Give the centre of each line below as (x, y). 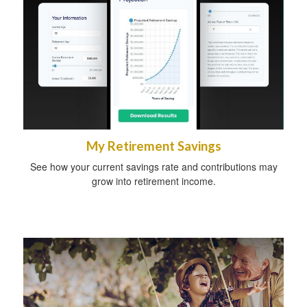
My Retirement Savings (153, 146)
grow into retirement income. (153, 181)
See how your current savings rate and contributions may (153, 167)
